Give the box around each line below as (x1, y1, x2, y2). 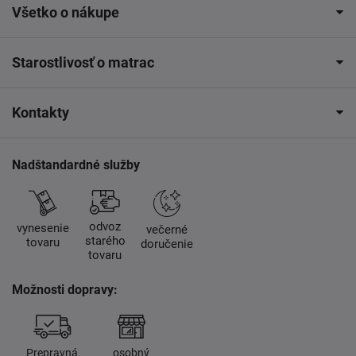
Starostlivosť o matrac (12, 53, 154, 71)
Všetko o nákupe (12, 3, 119, 21)
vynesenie (17, 221, 69, 236)
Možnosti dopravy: (12, 282, 118, 298)
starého (84, 234, 126, 249)
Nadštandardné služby (12, 157, 140, 172)
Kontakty (12, 103, 69, 121)
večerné (146, 222, 188, 238)
